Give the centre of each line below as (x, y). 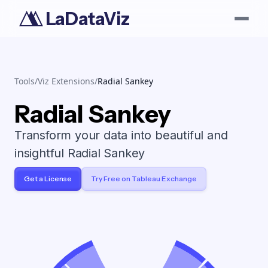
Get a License (48, 178)
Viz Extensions (66, 81)
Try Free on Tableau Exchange (144, 178)
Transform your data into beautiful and (121, 135)
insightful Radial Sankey (80, 153)
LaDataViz (88, 18)
